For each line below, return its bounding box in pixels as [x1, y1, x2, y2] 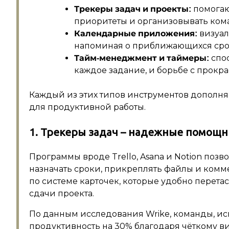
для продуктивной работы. [29, 102, 146, 112]
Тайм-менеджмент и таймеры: [74, 54, 209, 63]
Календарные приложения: [74, 29, 197, 38]
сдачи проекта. [29, 188, 94, 198]
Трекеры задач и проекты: [74, 5, 191, 14]
